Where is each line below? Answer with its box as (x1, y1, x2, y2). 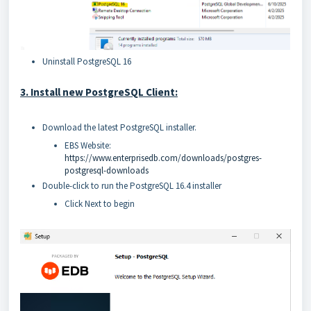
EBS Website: (65, 140, 111, 152)
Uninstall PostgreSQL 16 (42, 56, 131, 68)
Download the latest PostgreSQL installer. (42, 121, 196, 134)
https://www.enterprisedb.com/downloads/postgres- (65, 152, 262, 165)
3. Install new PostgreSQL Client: (20, 85, 178, 99)
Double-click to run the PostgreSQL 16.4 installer (42, 180, 221, 192)
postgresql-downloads (65, 165, 149, 177)
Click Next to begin (65, 198, 135, 210)
